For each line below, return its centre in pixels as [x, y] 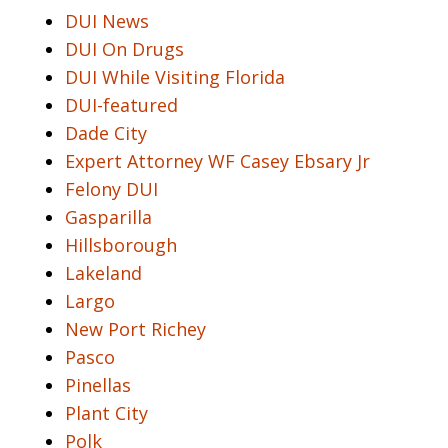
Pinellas [98, 384]
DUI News [107, 20]
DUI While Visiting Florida [175, 76]
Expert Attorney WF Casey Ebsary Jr [217, 160]
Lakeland [103, 272]
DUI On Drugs [124, 48]
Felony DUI [111, 188]
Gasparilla [108, 216]
